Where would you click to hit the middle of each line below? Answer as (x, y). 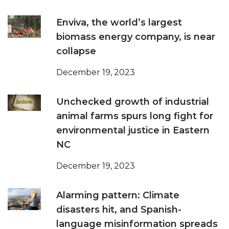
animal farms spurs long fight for (135, 116)
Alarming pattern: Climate (118, 196)
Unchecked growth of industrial (133, 102)
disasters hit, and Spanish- (119, 210)
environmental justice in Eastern (133, 131)
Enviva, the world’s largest (119, 23)
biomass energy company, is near (136, 37)
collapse (76, 51)
